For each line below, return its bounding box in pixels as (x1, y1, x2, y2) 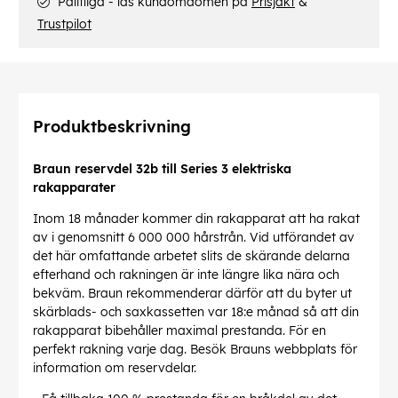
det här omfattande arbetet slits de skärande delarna (33, 248, 350, 265)
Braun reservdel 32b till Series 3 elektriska (33, 161, 291, 178)
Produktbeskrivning (33, 116, 191, 138)
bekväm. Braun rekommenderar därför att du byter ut (33, 285, 352, 302)
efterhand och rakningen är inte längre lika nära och (33, 267, 339, 283)
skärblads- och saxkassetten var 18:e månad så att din (33, 304, 359, 321)
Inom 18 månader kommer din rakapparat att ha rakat (33, 211, 360, 227)
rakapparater (33, 179, 119, 196)
